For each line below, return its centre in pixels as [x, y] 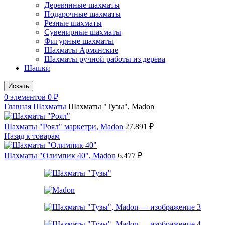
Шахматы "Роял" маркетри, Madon [65, 127]
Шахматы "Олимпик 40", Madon [61, 156]
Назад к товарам [32, 136]
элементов [28, 97]
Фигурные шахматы [79, 41]
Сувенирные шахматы [83, 32]
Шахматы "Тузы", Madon [111, 107]
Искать [19, 86]
